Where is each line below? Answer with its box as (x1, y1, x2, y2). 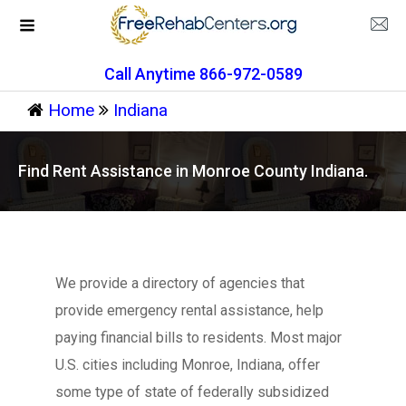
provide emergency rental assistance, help (54, 302, 324, 319)
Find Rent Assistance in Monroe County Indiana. (18, 161, 368, 180)
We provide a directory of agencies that (54, 275, 304, 292)
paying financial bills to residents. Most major (54, 329, 342, 346)
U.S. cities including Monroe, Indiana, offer (54, 356, 320, 373)
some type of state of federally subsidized (54, 383, 329, 401)
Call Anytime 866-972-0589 (103, 64, 303, 83)
